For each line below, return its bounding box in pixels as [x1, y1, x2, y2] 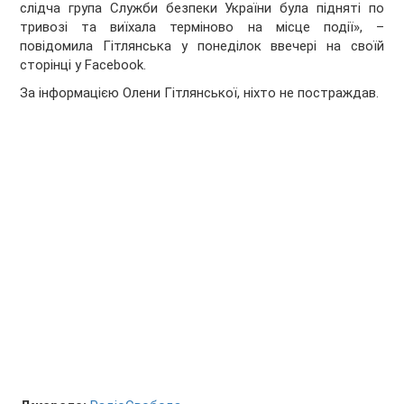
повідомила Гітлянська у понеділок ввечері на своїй [20, 38, 384, 55]
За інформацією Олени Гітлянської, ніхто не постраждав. [20, 85, 380, 102]
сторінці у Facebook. [20, 57, 147, 74]
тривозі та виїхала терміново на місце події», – [20, 19, 384, 36]
